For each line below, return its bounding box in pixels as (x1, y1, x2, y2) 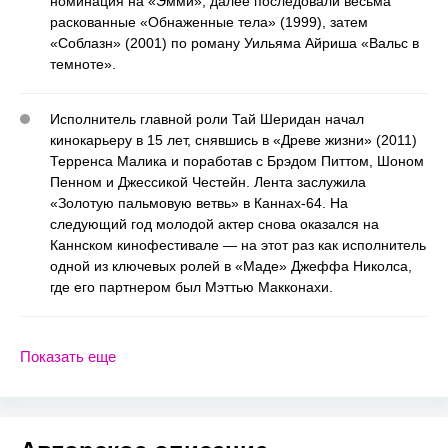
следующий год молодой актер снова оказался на (50, 215, 379, 232)
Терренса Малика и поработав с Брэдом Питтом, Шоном (50, 152, 424, 169)
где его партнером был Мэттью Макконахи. (50, 278, 333, 295)
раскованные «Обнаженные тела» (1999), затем (50, 13, 368, 30)
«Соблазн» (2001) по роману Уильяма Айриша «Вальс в (50, 34, 419, 51)
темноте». (50, 55, 116, 72)
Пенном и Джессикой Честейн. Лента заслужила (50, 173, 366, 190)
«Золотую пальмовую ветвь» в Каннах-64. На (50, 194, 348, 211)
